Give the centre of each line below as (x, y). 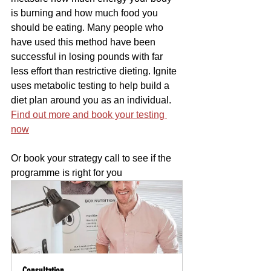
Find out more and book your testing (89, 115)
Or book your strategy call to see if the (92, 158)
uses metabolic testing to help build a (91, 86)
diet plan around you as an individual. (92, 100)
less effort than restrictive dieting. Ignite (95, 71)
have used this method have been (84, 42)
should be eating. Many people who (88, 28)
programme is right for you (68, 173)
